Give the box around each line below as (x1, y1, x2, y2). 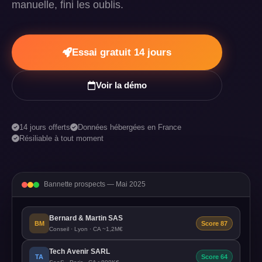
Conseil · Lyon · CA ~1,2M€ (49, 226, 123, 232)
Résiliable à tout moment (19, 134, 104, 143)
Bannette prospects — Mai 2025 (44, 181, 146, 188)
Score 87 (201, 219, 227, 227)
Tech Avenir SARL (49, 247, 110, 256)
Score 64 (201, 253, 227, 260)
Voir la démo (96, 80, 147, 90)
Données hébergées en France (78, 123, 182, 132)
